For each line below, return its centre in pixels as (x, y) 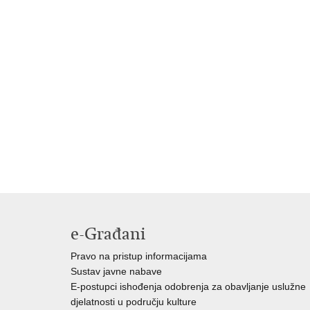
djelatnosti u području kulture (134, 302)
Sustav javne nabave (116, 271)
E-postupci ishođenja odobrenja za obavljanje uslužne (188, 286)
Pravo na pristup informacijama (139, 256)
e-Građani (108, 234)
